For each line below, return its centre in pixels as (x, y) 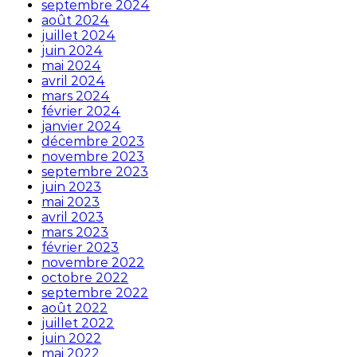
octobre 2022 (85, 277)
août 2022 (75, 308)
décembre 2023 (93, 141)
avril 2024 (74, 80)
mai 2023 (71, 202)
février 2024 (81, 111)
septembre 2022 (95, 292)
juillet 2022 (78, 323)
